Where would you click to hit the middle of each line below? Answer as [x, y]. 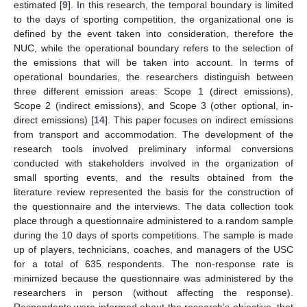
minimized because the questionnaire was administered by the [153, 278]
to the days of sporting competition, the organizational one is [153, 19]
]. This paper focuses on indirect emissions [199, 120]
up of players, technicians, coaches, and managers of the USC [153, 249]
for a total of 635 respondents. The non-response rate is [153, 263]
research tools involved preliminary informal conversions [153, 148]
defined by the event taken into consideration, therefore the [153, 33]
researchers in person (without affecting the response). [153, 292]
